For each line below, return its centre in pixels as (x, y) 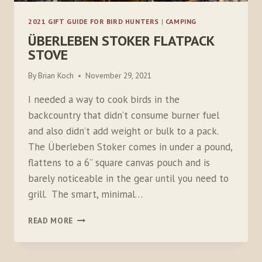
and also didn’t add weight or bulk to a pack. (123, 131)
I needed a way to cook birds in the (104, 100)
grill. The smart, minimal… (85, 194)
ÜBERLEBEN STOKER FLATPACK (121, 40)
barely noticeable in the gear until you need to (128, 179)
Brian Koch (56, 76)
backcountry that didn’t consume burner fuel (124, 116)
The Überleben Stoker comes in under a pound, (130, 147)
